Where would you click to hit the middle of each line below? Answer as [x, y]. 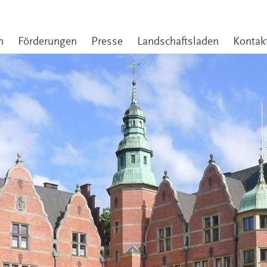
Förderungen [47, 41]
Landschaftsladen [178, 41]
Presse [107, 41]
